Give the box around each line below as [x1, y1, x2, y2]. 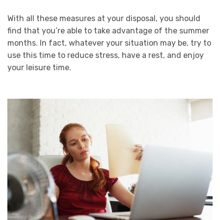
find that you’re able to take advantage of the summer [7, 26, 209, 35]
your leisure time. [7, 62, 71, 72]
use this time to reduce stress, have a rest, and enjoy [7, 50, 204, 60]
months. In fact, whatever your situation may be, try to [7, 38, 211, 48]
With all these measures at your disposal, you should [7, 13, 200, 23]
